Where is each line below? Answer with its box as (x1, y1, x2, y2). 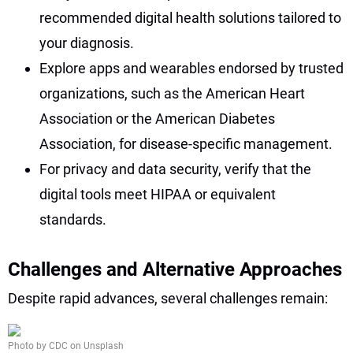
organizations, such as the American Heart (39, 84, 305, 102)
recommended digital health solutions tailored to (39, 9, 341, 26)
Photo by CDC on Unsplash (8, 340, 124, 351)
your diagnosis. (39, 34, 134, 51)
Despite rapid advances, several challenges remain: (8, 289, 328, 307)
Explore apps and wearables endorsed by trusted (39, 59, 344, 76)
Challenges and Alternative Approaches (8, 258, 342, 281)
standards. (39, 210, 106, 228)
